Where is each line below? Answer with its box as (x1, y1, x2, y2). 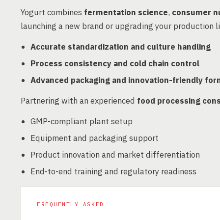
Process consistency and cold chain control (30, 58, 199, 69)
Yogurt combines (21, 7, 84, 18)
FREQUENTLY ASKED (37, 201, 104, 208)
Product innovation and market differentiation (30, 149, 200, 160)
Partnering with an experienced (21, 95, 137, 106)
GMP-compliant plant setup (30, 116, 133, 127)
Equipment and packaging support (30, 133, 159, 143)
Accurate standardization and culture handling (30, 41, 211, 52)
